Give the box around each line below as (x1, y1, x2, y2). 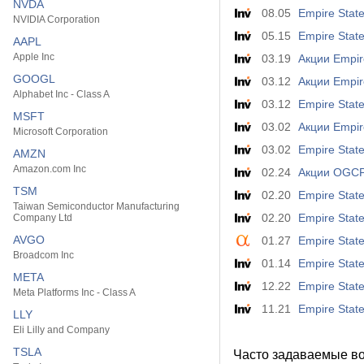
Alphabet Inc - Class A (13, 89, 110, 100)
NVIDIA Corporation (13, 14, 100, 25)
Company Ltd (13, 212, 72, 223)
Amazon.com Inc (13, 163, 86, 175)
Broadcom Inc (13, 249, 74, 261)
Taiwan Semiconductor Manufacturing (13, 201, 180, 212)
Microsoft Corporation (13, 126, 108, 137)
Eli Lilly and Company (13, 324, 110, 336)
